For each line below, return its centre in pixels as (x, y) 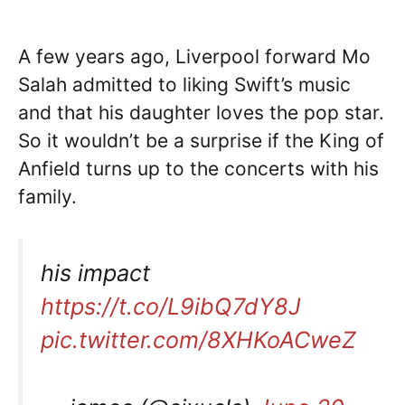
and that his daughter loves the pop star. (201, 112)
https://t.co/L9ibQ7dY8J (171, 307)
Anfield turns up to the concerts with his (198, 168)
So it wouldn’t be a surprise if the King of (201, 140)
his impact (95, 273)
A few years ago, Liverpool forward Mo (194, 56)
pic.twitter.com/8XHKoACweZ (198, 340)
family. (47, 196)
